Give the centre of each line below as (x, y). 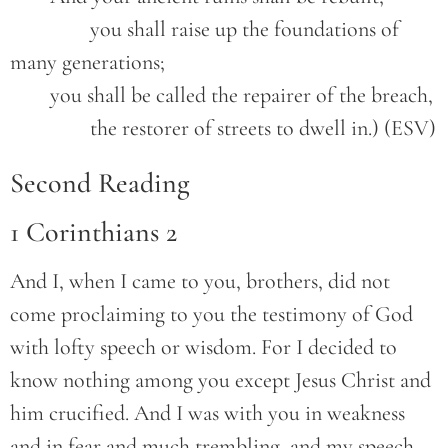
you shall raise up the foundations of (50, 29)
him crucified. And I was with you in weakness (207, 413)
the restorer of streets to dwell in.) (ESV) (263, 128)
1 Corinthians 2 (93, 232)
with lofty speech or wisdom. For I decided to (203, 347)
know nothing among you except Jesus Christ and (220, 380)
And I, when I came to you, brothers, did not (200, 281)
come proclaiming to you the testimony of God (211, 314)
